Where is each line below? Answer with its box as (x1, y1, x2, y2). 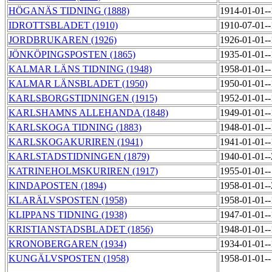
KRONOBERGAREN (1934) (8, 239, 126, 250)
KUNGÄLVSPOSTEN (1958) (8, 253, 129, 264)
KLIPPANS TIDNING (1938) (8, 209, 127, 220)
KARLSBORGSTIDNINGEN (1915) (8, 93, 157, 104)
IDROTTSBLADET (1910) (8, 20, 118, 31)
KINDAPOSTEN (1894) (8, 180, 106, 191)
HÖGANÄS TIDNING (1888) (8, 5, 129, 16)
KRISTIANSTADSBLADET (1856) (8, 224, 153, 235)
